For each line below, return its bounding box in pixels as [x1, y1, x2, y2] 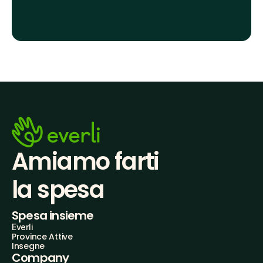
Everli [12, 222, 33, 232]
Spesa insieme [12, 207, 94, 224]
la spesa [12, 173, 104, 207]
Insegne [12, 240, 45, 252]
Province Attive [12, 231, 73, 243]
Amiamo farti [12, 145, 159, 178]
